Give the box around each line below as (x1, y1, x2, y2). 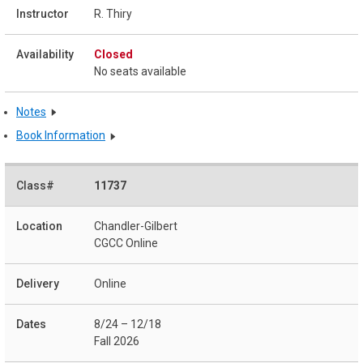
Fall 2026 (94, 335, 139, 348)
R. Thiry (94, 6, 132, 20)
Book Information (16, 129, 105, 143)
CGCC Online (94, 237, 158, 250)
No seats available (94, 64, 186, 78)
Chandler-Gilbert (94, 220, 177, 233)
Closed (94, 47, 133, 61)
